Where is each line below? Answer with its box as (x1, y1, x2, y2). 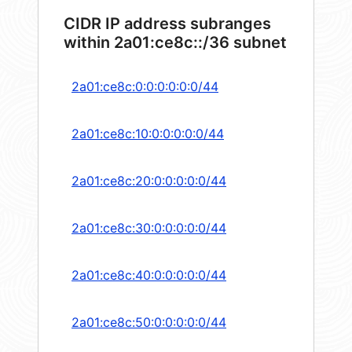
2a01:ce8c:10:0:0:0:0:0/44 (71, 126, 224, 142)
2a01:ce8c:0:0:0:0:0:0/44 (71, 79, 218, 95)
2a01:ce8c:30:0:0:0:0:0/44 (71, 220, 226, 236)
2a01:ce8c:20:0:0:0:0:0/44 (71, 173, 226, 189)
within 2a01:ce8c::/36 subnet (64, 33, 287, 53)
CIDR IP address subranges (64, 14, 271, 34)
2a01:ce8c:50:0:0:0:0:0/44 (71, 314, 226, 331)
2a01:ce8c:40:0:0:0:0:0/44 (71, 267, 226, 284)
